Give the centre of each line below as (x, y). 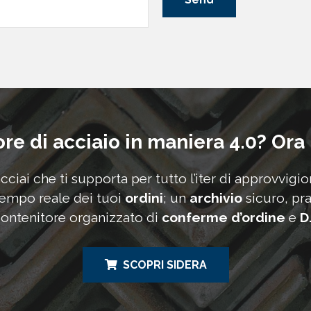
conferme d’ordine (223, 218)
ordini (144, 198)
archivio (216, 198)
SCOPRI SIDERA (165, 265)
